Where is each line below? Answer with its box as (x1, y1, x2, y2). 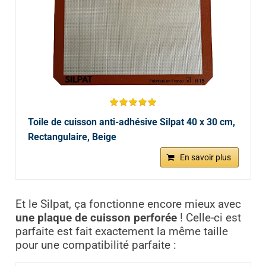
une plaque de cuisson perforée (15, 211, 177, 225)
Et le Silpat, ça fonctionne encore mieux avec (15, 198, 241, 211)
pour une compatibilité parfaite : (15, 239, 179, 252)
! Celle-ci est (176, 211, 241, 225)
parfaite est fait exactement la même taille (15, 225, 228, 239)
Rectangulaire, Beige (27, 131, 116, 143)
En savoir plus (179, 153, 231, 163)
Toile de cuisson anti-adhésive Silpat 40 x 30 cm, (27, 116, 235, 128)
